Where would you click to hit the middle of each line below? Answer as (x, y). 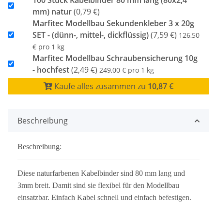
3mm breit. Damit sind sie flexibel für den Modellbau (98, 185)
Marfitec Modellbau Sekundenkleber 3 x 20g (113, 23)
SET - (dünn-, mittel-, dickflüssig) (90, 35)
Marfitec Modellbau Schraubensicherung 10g (115, 58)
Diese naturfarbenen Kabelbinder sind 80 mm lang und (102, 173)
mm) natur (52, 11)
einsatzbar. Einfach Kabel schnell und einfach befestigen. (104, 197)
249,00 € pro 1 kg (126, 70)
